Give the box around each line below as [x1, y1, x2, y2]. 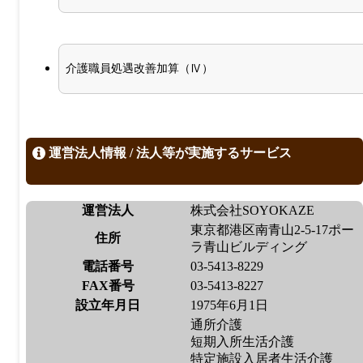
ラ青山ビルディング [190, 239, 307, 254]
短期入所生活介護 [190, 334, 294, 348]
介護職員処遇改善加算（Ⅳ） [66, 62, 213, 75]
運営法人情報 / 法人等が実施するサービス [45, 145, 292, 160]
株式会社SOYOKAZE [190, 203, 314, 217]
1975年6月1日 [190, 297, 268, 312]
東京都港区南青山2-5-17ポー [190, 222, 354, 237]
